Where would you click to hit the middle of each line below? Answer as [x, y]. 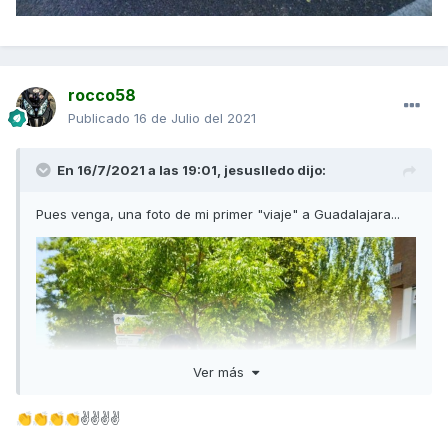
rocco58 [102, 95]
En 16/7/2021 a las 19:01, [140, 170]
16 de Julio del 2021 [195, 118]
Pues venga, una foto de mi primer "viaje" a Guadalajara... [218, 214]
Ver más [222, 371]
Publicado [101, 118]
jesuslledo [259, 170]
